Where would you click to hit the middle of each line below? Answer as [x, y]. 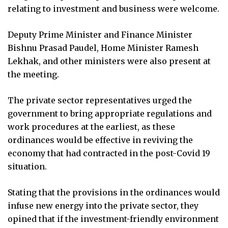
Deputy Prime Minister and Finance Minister [100, 34]
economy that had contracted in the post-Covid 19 [109, 153]
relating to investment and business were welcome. [113, 8]
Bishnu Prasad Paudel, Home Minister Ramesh [103, 48]
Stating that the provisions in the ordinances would [114, 192]
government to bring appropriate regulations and [110, 113]
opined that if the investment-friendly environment [113, 219]
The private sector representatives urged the [100, 100]
